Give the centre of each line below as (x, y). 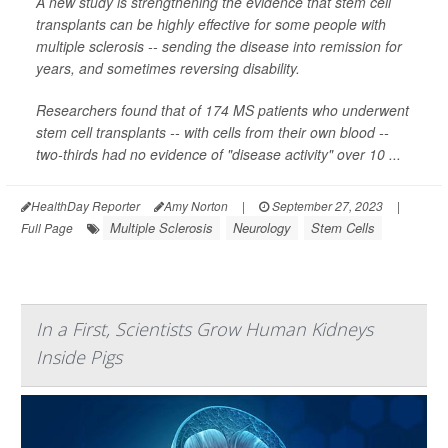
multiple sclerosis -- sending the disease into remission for (219, 45)
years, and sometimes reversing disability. (168, 67)
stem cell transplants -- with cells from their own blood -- (212, 131)
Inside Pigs (79, 356)
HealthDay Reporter (85, 205)
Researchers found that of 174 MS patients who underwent (222, 109)
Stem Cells (343, 227)
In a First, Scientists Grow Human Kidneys (204, 328)
